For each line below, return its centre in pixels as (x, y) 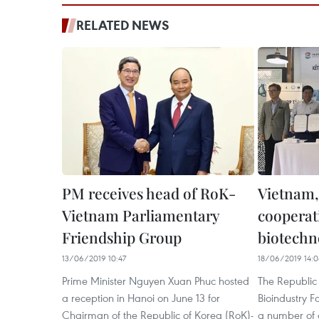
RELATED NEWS (123, 25)
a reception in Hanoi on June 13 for (141, 298)
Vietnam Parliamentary (141, 215)
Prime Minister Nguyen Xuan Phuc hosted (156, 281)
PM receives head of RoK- (149, 193)
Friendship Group (122, 237)
